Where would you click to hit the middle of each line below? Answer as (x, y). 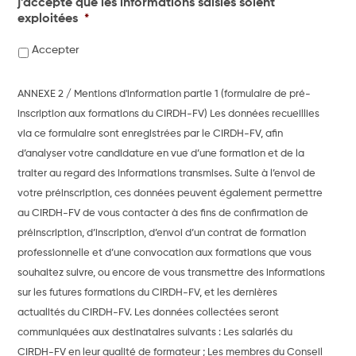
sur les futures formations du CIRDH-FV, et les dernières (148, 293)
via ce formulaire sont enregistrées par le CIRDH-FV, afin (151, 134)
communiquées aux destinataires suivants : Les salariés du (155, 333)
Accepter (56, 50)
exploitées (48, 19)
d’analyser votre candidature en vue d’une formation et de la (161, 154)
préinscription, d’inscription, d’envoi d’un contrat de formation (162, 234)
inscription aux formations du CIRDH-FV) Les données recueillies (169, 114)
